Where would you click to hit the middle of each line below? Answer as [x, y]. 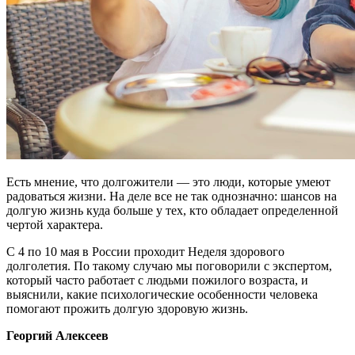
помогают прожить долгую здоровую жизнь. [127, 308]
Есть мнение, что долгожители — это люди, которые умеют [168, 181]
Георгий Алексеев [57, 335]
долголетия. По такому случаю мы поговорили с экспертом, [169, 265]
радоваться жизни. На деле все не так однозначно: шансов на [172, 196]
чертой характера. [55, 224]
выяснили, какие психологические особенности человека [162, 294]
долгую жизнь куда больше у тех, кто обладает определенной [172, 210]
